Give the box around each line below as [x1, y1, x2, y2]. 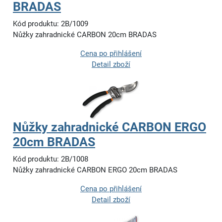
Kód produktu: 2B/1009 [13, 19, 88, 29]
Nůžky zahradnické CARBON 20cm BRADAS [13, 30, 157, 40]
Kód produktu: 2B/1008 [13, 155, 88, 164]
